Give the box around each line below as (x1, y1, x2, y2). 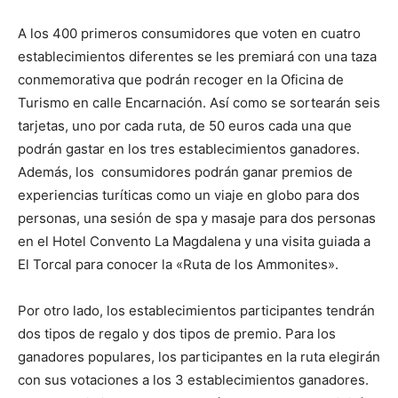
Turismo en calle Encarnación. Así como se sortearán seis (18, 93, 380, 111)
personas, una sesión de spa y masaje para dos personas (18, 209, 376, 227)
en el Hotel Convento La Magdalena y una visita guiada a (18, 232, 370, 250)
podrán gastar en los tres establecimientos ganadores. (18, 139, 360, 157)
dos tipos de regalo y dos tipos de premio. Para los (18, 324, 336, 342)
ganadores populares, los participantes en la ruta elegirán (18, 347, 380, 365)
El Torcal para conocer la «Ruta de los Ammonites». (18, 255, 338, 273)
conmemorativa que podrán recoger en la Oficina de (18, 70, 344, 88)
